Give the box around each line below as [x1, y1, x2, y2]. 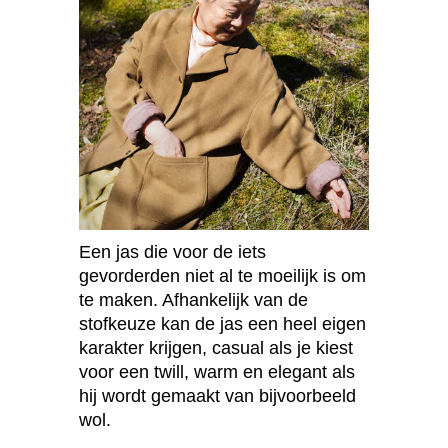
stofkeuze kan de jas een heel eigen [79, 314, 366, 335]
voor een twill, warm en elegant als [79, 362, 355, 383]
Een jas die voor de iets [79, 242, 266, 263]
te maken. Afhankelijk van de [79, 290, 308, 311]
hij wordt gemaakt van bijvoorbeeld [79, 386, 356, 407]
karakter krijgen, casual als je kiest [79, 338, 353, 359]
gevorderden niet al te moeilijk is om [79, 266, 366, 287]
